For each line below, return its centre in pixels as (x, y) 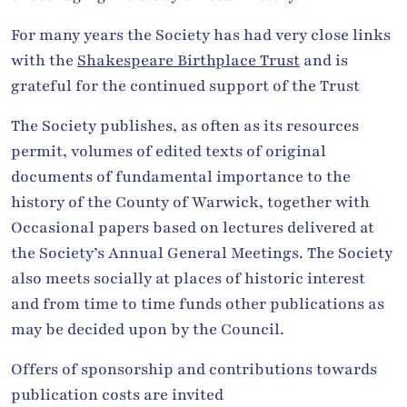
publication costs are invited (117, 394)
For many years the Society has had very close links (201, 35)
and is (324, 60)
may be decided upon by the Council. (148, 329)
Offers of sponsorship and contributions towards (194, 369)
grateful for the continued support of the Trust (185, 85)
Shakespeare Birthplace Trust (189, 60)
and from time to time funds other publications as (198, 303)
